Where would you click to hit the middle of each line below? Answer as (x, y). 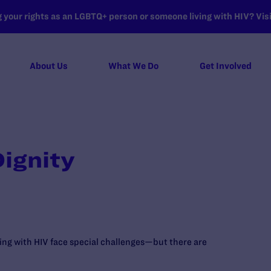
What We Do (134, 66)
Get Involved (225, 66)
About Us (48, 66)
